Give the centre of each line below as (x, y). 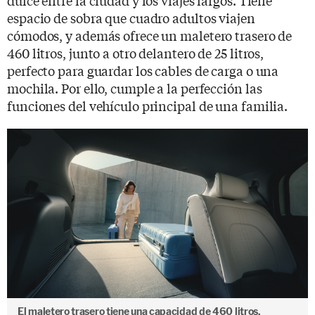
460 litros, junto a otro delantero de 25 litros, (136, 52)
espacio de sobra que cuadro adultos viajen (131, 17)
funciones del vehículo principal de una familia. (148, 105)
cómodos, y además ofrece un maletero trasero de (150, 35)
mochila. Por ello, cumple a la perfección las (135, 88)
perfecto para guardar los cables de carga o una (143, 70)
